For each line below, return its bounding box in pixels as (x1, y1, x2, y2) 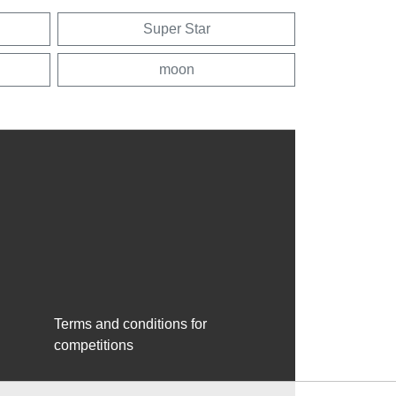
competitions (54, 337, 133, 353)
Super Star (142, 20, 210, 36)
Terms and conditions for (54, 316, 207, 331)
